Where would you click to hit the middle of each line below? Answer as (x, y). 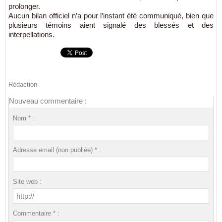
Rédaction (23, 84)
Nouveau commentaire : (48, 101)
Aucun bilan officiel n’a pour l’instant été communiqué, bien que (111, 15)
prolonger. (24, 6)
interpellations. (31, 34)
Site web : (27, 181)
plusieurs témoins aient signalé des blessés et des (111, 25)
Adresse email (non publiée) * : (57, 150)
